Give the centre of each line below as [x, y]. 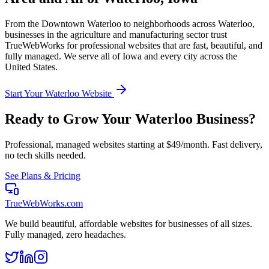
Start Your [25, 93]
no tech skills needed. [45, 155]
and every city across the [189, 56]
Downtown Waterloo [81, 23]
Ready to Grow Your [70, 119]
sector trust [205, 34]
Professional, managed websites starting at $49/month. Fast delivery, [134, 144]
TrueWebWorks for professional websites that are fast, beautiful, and [134, 45]
